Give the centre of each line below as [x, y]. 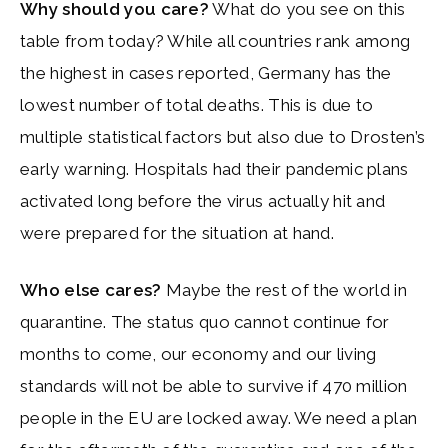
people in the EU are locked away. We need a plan [219, 418]
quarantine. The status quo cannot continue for [205, 322]
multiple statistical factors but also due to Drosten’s [223, 136]
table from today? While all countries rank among [215, 40]
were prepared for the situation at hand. [179, 232]
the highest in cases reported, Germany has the [206, 72]
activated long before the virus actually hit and [203, 200]
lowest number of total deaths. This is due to [197, 104]
